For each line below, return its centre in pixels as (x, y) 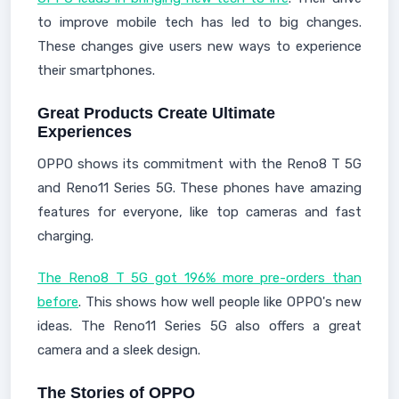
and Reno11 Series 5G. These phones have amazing (199, 188)
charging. (65, 236)
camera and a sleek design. (119, 350)
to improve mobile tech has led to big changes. (199, 22)
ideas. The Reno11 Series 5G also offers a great (199, 326)
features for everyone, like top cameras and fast (199, 212)
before (58, 302)
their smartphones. (96, 70)
